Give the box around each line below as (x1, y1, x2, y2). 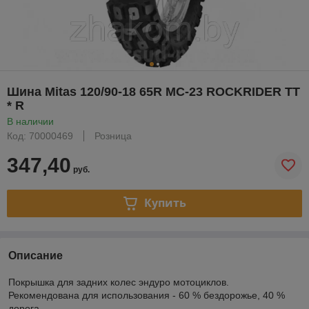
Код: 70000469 (7, 130, 73, 141)
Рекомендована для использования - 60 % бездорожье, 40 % (8, 289, 285, 301)
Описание (8, 249, 63, 261)
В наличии (7, 115, 54, 127)
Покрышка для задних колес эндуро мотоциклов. (8, 276, 229, 288)
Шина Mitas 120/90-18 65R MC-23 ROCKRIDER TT (7, 84, 300, 99)
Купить (143, 195, 186, 211)
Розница (94, 130, 132, 141)
